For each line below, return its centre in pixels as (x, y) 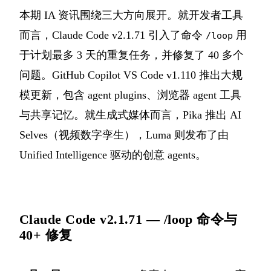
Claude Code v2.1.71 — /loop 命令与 (129, 220)
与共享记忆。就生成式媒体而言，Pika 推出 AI (130, 115)
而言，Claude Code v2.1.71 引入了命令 (113, 35)
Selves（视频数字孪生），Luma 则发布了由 (124, 135)
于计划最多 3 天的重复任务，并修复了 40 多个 (132, 55)
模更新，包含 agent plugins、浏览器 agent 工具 (130, 95)
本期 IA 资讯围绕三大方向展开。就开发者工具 (131, 15)
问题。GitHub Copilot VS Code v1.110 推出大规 (131, 75)
